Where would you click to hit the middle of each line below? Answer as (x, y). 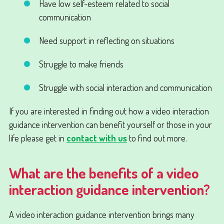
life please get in (37, 137)
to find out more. (157, 137)
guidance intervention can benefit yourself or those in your (110, 124)
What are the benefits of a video (104, 172)
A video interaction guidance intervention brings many (101, 214)
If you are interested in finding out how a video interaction (109, 110)
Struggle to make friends (81, 63)
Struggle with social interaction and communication (125, 87)
